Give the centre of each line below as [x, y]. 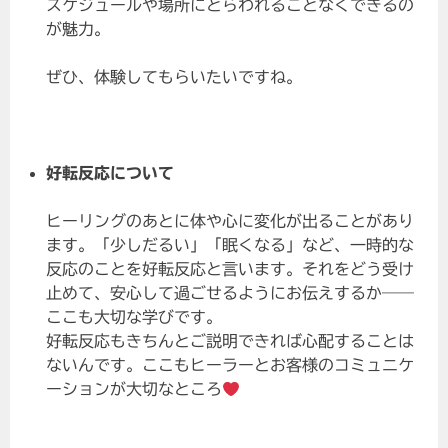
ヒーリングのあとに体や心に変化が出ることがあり [230, 221]
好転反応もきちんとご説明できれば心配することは [230, 341]
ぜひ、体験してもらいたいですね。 [174, 77]
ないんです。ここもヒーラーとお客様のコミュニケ [230, 365]
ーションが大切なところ [134, 389]
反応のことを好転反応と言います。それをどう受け [230, 269]
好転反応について [110, 173]
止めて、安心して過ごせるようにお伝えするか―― [230, 293]
